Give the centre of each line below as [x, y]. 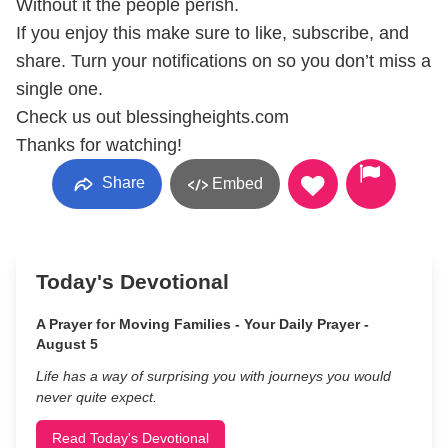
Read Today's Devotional [130, 438]
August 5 [67, 344]
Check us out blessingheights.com [152, 117]
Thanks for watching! [99, 145]
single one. [59, 89]
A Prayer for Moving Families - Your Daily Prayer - [202, 324]
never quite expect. [96, 397]
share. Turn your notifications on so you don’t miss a [223, 61]
